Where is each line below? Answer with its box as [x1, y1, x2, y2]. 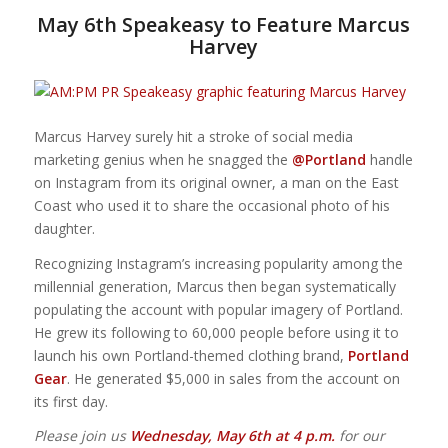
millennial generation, [33, 276, 176, 296]
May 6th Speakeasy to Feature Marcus [37, 10, 411, 38]
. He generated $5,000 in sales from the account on [66, 368, 400, 388]
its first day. [33, 391, 108, 411]
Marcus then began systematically [175, 276, 396, 296]
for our [334, 426, 385, 446]
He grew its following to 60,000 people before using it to [33, 322, 399, 342]
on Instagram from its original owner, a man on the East [33, 172, 399, 192]
